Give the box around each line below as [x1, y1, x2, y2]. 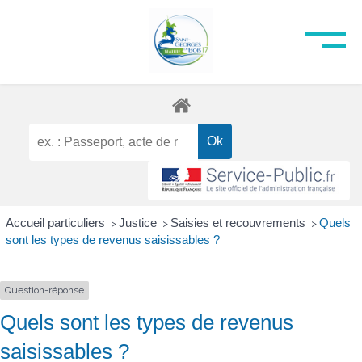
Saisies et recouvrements [170, 216, 309, 230]
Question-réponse [5, 284, 84, 297]
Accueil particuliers [5, 216, 108, 230]
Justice [118, 216, 160, 230]
